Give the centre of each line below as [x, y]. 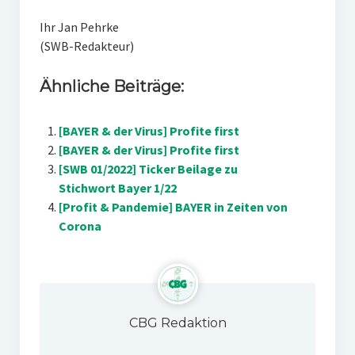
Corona [80, 226]
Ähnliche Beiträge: [111, 86]
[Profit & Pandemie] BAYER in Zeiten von [173, 207]
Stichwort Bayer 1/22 [117, 188]
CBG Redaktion [177, 323]
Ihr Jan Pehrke [79, 27]
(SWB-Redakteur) [86, 46]
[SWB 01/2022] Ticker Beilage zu [148, 169]
